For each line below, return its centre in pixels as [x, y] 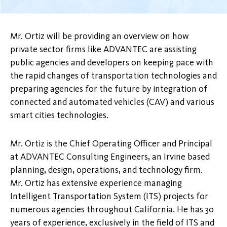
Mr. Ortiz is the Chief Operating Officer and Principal [111, 144]
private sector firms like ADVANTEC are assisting [103, 49]
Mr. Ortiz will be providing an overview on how [100, 36]
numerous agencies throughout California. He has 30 [112, 210]
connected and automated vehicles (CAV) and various [112, 102]
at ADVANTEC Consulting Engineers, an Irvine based [110, 157]
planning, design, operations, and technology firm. [106, 170]
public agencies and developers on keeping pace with [112, 63]
